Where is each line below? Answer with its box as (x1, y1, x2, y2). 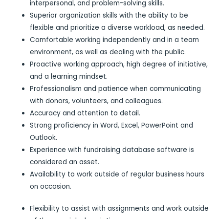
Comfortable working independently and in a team (30, 35, 199, 44)
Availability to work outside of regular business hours (30, 169, 205, 179)
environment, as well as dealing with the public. (30, 47, 186, 57)
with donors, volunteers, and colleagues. (30, 96, 163, 106)
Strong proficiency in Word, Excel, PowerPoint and (30, 120, 194, 130)
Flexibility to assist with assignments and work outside (30, 204, 209, 214)
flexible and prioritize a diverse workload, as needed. (30, 22, 205, 32)
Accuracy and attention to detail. (30, 108, 141, 118)
